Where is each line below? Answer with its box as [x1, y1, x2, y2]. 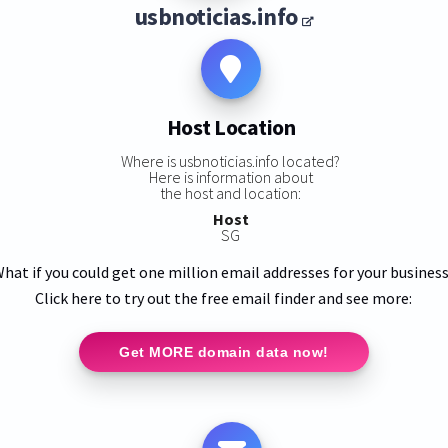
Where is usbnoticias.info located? [121, 150, 341, 171]
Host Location [166, 113, 296, 142]
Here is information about [148, 166, 313, 187]
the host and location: [160, 182, 302, 203]
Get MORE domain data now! [119, 343, 329, 360]
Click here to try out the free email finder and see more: [35, 287, 413, 308]
